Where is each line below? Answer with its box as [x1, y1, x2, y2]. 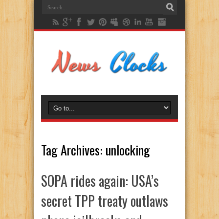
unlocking [106, 140, 150, 159]
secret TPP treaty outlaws [41, 191, 168, 211]
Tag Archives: [41, 140, 106, 159]
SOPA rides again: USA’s [41, 171, 159, 191]
